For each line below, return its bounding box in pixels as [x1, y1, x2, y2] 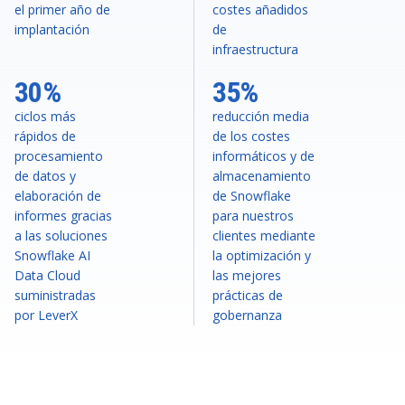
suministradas [14, 286, 96, 304]
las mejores [212, 266, 281, 284]
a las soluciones [14, 226, 108, 244]
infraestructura [212, 40, 298, 58]
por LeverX [14, 306, 78, 324]
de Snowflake [212, 186, 291, 204]
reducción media [212, 107, 309, 125]
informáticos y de [212, 146, 315, 165]
